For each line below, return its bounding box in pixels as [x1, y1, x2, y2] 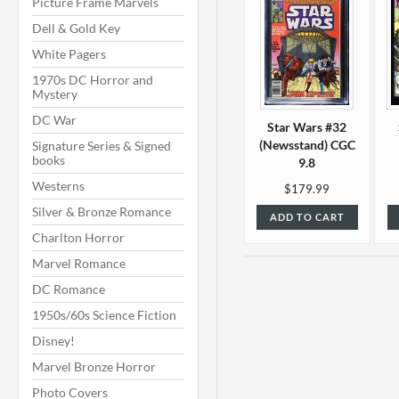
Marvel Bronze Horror [32, 359, 156, 374]
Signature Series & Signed [32, 138, 171, 153]
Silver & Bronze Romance [32, 204, 171, 219]
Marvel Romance [32, 256, 126, 271]
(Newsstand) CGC [258, 137, 355, 152]
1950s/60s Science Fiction [32, 307, 176, 322]
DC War [32, 112, 77, 127]
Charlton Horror [32, 230, 125, 245]
